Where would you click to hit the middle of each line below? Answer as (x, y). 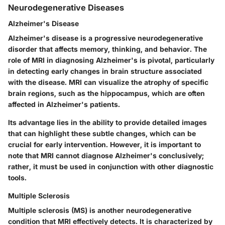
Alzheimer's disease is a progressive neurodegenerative (105, 38)
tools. (17, 178)
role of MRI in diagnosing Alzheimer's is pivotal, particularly (111, 60)
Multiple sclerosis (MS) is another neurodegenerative (100, 210)
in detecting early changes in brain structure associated (105, 71)
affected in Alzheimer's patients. (64, 104)
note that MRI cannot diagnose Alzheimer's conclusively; (106, 156)
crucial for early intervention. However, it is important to (104, 145)
